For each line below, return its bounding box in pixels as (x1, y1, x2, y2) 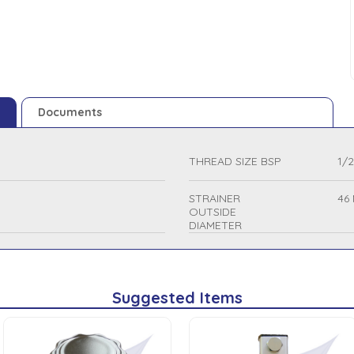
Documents (38, 104, 102, 119)
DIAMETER (189, 217, 242, 232)
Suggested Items (111, 287, 243, 307)
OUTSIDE (189, 204, 236, 219)
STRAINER (189, 190, 240, 205)
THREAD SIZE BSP (189, 153, 281, 168)
